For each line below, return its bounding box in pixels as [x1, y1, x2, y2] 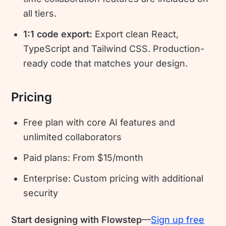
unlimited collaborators [23, 132, 122, 143]
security [23, 188, 59, 199]
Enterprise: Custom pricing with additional [23, 173, 204, 184]
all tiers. [23, 8, 57, 19]
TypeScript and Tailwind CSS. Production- [23, 43, 205, 54]
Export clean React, [95, 28, 179, 39]
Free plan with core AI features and [23, 117, 176, 128]
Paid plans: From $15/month [23, 152, 144, 163]
